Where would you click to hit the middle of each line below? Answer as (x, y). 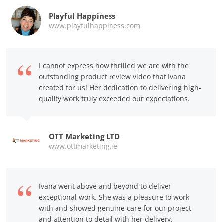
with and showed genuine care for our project (115, 208)
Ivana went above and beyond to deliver (105, 186)
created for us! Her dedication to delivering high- (120, 87)
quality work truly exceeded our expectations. (114, 98)
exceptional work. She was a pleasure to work (114, 197)
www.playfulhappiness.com (95, 25)
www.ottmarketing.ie (83, 146)
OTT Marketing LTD (84, 136)
